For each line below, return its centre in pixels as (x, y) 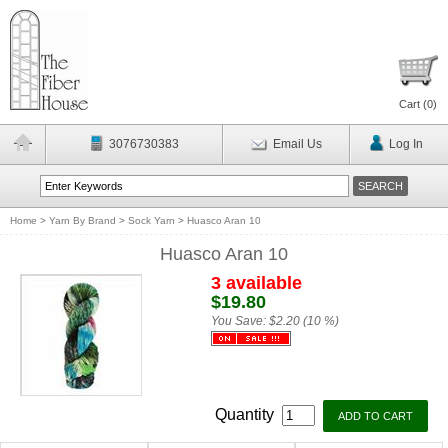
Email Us (297, 144)
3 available (256, 283)
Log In (405, 144)
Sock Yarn (151, 220)
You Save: (239, 321)
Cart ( (413, 104)
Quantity (246, 414)
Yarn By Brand (82, 220)
